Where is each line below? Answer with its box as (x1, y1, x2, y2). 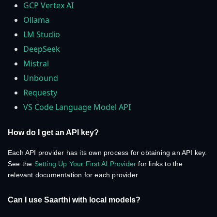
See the (8, 160, 34, 168)
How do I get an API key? (8, 128, 99, 137)
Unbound (23, 73, 58, 83)
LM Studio (23, 29, 60, 40)
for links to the (136, 160, 183, 168)
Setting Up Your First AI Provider (34, 160, 137, 168)
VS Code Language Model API (23, 102, 131, 112)
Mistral (23, 58, 49, 69)
